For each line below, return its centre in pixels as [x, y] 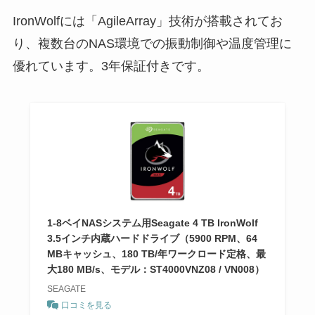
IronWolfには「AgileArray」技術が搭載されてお [147, 21]
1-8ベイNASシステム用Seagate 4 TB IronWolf [152, 223]
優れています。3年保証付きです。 [111, 66]
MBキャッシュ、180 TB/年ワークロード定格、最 [156, 253]
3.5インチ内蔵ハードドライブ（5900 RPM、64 [152, 238]
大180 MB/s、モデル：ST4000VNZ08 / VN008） [155, 269]
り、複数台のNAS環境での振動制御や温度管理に [152, 44]
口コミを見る [86, 305]
